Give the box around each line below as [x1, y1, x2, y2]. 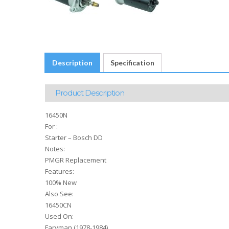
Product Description [55, 88, 124, 98]
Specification [110, 58, 154, 67]
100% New [45, 178, 77, 188]
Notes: [45, 144, 65, 154]
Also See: [45, 189, 74, 199]
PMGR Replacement [45, 155, 106, 165]
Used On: [45, 212, 74, 221]
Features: [45, 167, 74, 176]
